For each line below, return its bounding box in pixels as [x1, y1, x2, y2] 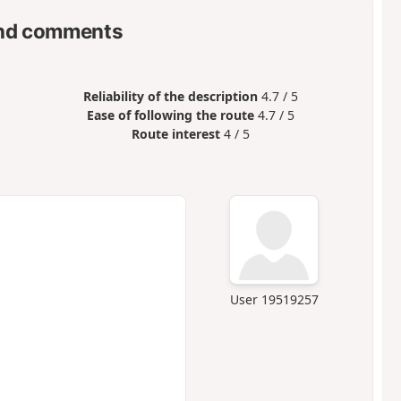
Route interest [132, 125, 221, 143]
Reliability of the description [83, 88, 259, 106]
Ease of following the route [87, 107, 255, 124]
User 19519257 [229, 291, 319, 309]
